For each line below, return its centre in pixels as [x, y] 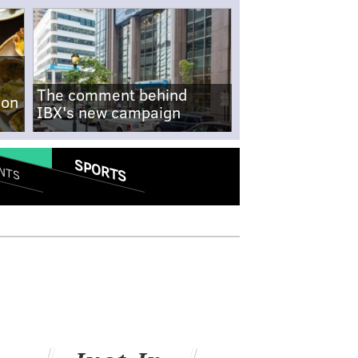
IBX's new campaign [108, 111]
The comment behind [111, 94]
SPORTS [100, 170]
